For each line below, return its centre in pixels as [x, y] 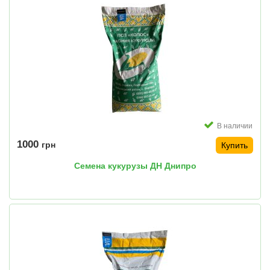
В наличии [235, 126]
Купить [234, 146]
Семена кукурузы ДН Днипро [135, 166]
